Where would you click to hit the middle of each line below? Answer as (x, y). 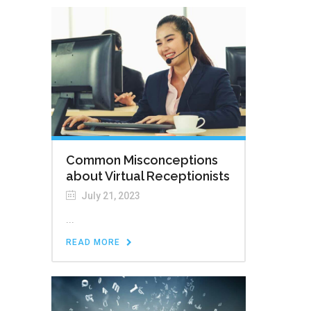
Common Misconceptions (142, 160)
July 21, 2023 (110, 196)
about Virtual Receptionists (148, 176)
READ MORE (93, 243)
